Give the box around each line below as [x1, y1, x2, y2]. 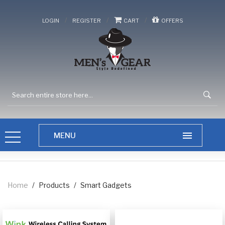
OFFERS [159, 17, 183, 24]
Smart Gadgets [80, 181, 132, 189]
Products [39, 181, 70, 189]
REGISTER [72, 17, 101, 24]
